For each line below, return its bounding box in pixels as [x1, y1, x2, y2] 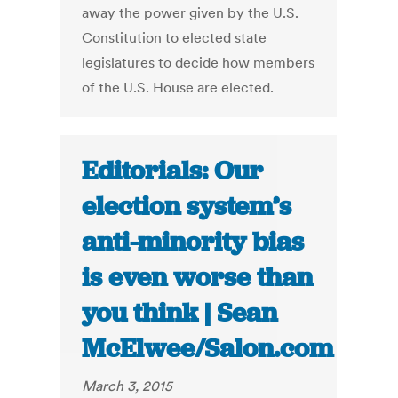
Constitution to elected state [82, 28, 267, 47]
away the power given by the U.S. [82, 4, 299, 22]
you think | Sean [82, 296, 278, 330]
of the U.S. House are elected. [82, 78, 275, 97]
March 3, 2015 [82, 377, 173, 395]
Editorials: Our [82, 154, 264, 188]
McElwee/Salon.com [82, 331, 334, 366]
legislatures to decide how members [82, 53, 315, 72]
